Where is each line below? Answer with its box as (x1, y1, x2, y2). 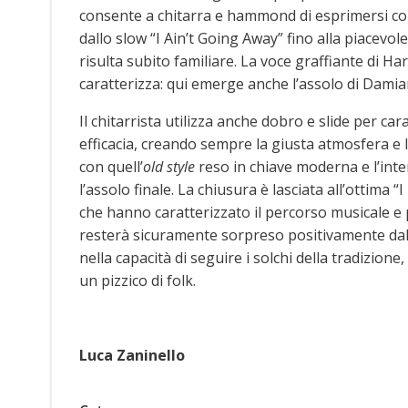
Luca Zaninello (79, 344, 185, 365)
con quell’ (79, 156, 143, 177)
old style (143, 156, 195, 177)
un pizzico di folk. (79, 270, 196, 291)
